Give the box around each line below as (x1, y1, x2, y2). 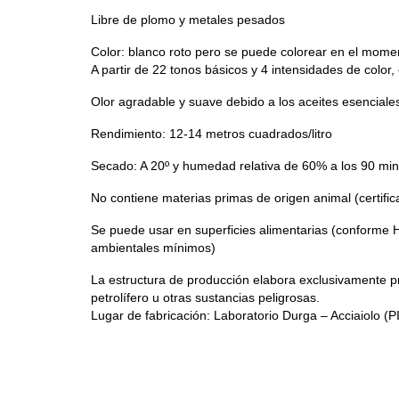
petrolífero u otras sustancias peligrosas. (91, 290, 320, 305)
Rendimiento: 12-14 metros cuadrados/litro (91, 126, 332, 142)
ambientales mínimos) (91, 240, 216, 256)
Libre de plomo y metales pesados (91, 12, 285, 28)
